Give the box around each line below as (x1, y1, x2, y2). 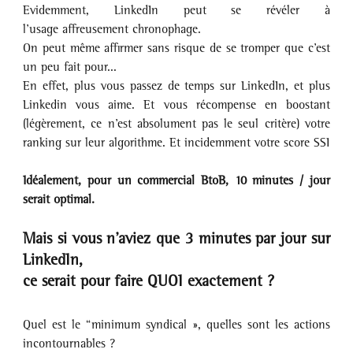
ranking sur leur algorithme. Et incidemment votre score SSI (23, 135, 330, 150)
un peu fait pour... (23, 59, 121, 75)
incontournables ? (23, 336, 116, 351)
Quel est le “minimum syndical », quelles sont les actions (23, 317, 330, 333)
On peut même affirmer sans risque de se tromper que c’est (23, 40, 330, 56)
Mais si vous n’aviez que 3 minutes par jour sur (23, 229, 330, 248)
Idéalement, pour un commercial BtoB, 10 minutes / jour (23, 173, 330, 188)
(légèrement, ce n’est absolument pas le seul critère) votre (23, 116, 330, 132)
